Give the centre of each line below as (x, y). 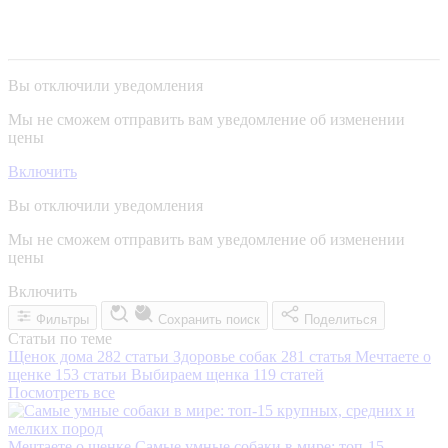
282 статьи (133, 356)
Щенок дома (52, 356)
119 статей (288, 374)
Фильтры (62, 319)
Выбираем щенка (192, 374)
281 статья (316, 356)
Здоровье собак (227, 356)
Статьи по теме (60, 338)
